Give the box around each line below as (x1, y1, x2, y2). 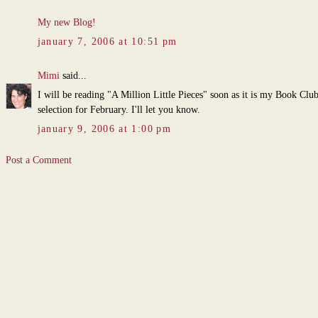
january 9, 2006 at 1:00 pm (37, 124, 171, 135)
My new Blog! (37, 17, 96, 28)
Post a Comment (5, 155, 72, 166)
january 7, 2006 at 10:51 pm (37, 36, 177, 48)
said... (59, 70, 87, 81)
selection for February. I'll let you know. (37, 104, 200, 116)
